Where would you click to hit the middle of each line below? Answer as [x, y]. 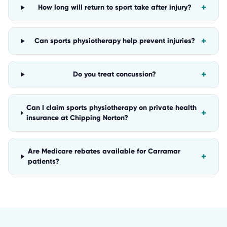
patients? [44, 161]
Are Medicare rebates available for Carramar [104, 151]
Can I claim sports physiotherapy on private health [112, 108]
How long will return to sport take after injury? [115, 7]
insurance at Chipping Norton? [78, 118]
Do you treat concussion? [115, 74]
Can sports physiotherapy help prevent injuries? [115, 41]
